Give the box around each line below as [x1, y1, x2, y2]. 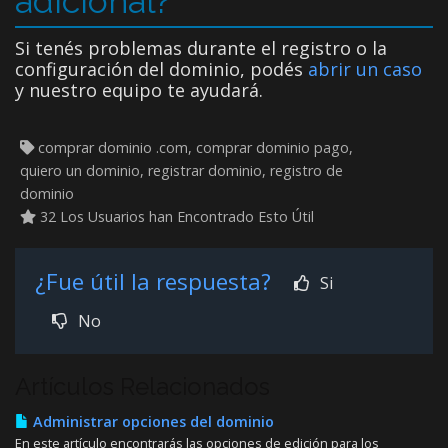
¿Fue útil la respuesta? [35, 265, 277, 297]
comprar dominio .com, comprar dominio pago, [34, 137, 353, 157]
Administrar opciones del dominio [29, 411, 274, 431]
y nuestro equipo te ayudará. [15, 77, 263, 102]
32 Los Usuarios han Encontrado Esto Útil [36, 206, 314, 226]
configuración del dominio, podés [15, 56, 308, 81]
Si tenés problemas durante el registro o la [15, 35, 387, 60]
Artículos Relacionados [15, 371, 270, 401]
